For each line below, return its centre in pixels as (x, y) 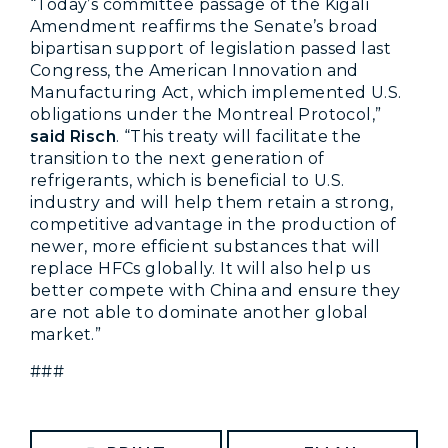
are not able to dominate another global (199, 312)
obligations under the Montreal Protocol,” (206, 114)
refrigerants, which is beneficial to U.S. (187, 180)
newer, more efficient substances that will (205, 246)
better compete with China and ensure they (215, 290)
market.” (66, 334)
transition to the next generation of (177, 158)
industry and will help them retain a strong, (212, 202)
